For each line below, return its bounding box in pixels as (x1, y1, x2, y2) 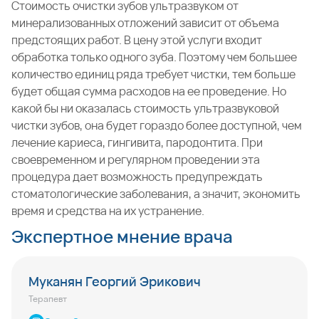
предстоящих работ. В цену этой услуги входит (11, 32, 262, 48)
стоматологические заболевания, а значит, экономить (11, 186, 300, 202)
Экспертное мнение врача (11, 224, 233, 248)
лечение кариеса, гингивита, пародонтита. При (11, 135, 263, 150)
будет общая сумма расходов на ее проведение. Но (11, 83, 286, 99)
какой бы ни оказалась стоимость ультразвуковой (11, 100, 279, 116)
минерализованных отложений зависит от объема (11, 15, 279, 31)
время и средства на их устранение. (11, 203, 204, 219)
